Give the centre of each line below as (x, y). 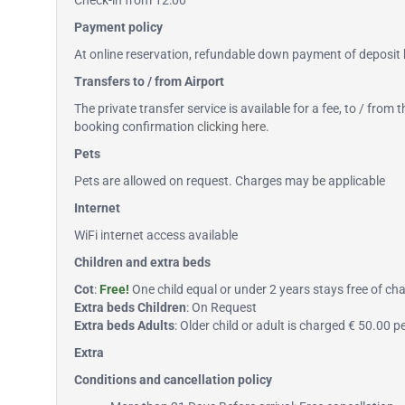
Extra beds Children (130, 307)
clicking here (231, 127)
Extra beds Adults (124, 325)
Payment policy (118, 27)
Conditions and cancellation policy (173, 380)
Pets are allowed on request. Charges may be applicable (230, 181)
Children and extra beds (142, 262)
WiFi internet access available (156, 235)
